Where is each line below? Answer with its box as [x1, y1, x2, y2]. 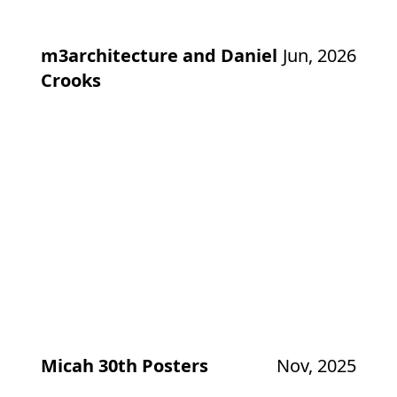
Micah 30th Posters [40, 354, 208, 378]
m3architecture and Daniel [40, 43, 277, 68]
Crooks [40, 68, 101, 93]
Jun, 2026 [283, 43, 357, 68]
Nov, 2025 [276, 354, 357, 378]
